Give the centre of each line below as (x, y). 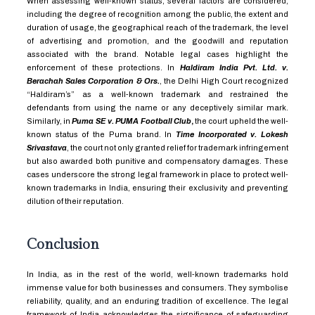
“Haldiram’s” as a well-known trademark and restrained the (157, 94)
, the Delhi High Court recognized (224, 81)
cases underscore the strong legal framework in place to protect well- (157, 174)
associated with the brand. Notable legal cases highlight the (157, 54)
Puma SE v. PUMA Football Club (131, 121)
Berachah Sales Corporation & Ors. (93, 81)
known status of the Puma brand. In (101, 134)
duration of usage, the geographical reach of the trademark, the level (157, 27)
